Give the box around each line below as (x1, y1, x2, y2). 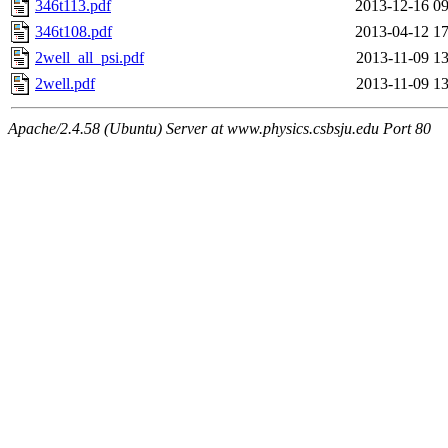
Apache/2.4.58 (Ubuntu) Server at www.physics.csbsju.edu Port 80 (8, 120, 431, 138)
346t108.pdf (35, 23, 112, 41)
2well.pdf (35, 75, 95, 93)
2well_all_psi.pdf (35, 49, 144, 67)
